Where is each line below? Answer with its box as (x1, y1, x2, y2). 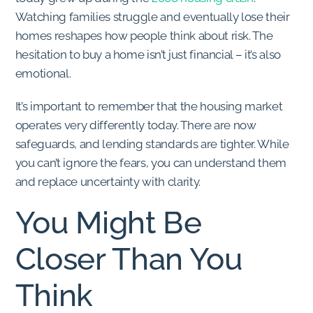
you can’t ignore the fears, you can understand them (15, 155, 287, 170)
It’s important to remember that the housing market (15, 99, 283, 113)
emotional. (15, 66, 71, 81)
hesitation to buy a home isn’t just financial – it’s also (15, 48, 281, 62)
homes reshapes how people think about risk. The (15, 29, 273, 43)
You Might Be (15, 205, 202, 241)
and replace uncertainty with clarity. (15, 174, 201, 189)
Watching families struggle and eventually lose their (15, 10, 290, 24)
